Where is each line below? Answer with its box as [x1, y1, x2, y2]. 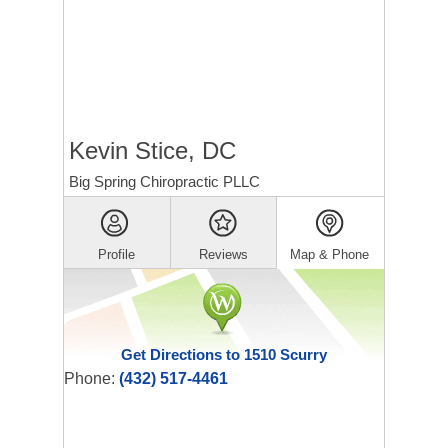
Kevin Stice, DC [69, 137, 236, 164]
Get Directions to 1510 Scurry [121, 346, 327, 363]
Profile [98, 247, 136, 262]
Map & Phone [290, 247, 370, 262]
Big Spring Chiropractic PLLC [69, 173, 260, 190]
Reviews [198, 247, 248, 262]
